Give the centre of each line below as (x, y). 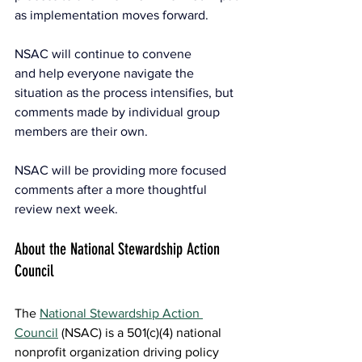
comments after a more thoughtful (112, 189)
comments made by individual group (119, 112)
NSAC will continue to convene (105, 53)
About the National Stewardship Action (119, 248)
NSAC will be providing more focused (122, 170)
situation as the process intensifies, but (126, 92)
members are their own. (83, 131)
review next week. (66, 208)
